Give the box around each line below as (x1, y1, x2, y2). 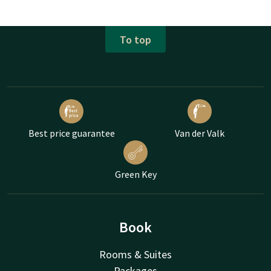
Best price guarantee (28, 127, 115, 140)
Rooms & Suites (99, 247, 172, 262)
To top (120, 32, 151, 47)
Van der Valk (175, 127, 224, 140)
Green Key (114, 168, 157, 181)
